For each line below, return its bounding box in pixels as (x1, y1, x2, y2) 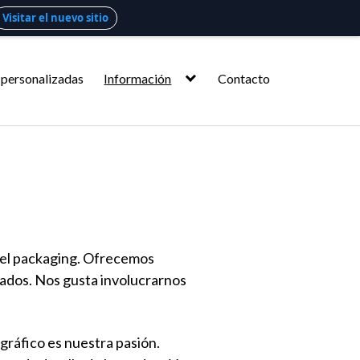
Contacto (218, 71, 270, 86)
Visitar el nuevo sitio (2, 10, 108, 25)
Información (104, 71, 172, 86)
